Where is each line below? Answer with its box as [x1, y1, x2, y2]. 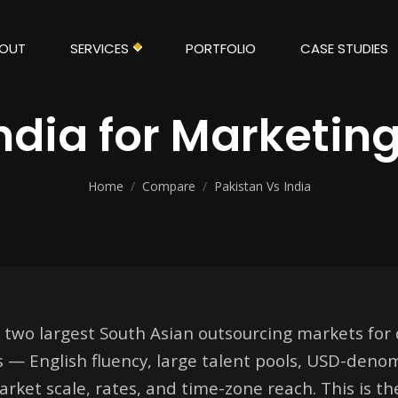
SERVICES [69, 39, 129, 58]
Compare [141, 178, 195, 195]
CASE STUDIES [299, 39, 388, 58]
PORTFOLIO [185, 39, 256, 58]
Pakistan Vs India [213, 178, 311, 195]
